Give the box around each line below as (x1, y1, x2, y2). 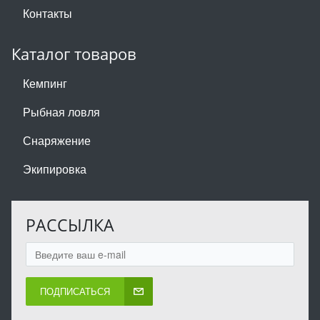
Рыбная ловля (23, 103, 100, 120)
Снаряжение (23, 131, 91, 149)
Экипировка (23, 160, 86, 177)
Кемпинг (23, 74, 67, 91)
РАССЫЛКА (26, 213, 114, 236)
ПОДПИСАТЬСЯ (40, 284, 110, 298)
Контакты (23, 4, 72, 21)
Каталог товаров (11, 43, 136, 64)
